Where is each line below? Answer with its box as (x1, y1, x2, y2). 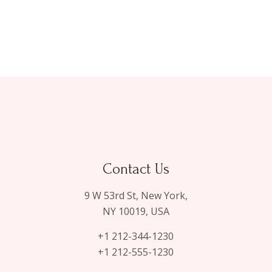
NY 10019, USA (102, 205, 169, 219)
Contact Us (102, 161, 169, 178)
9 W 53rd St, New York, (84, 189, 188, 203)
